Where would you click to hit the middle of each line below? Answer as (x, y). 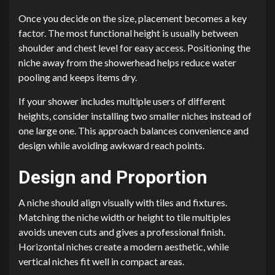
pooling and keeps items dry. (78, 77)
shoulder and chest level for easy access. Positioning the (134, 48)
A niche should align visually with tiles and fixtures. (123, 203)
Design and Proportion (113, 177)
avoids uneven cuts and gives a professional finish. (122, 232)
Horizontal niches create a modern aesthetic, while (124, 247)
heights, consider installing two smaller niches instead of (135, 116)
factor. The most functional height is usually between (128, 33)
